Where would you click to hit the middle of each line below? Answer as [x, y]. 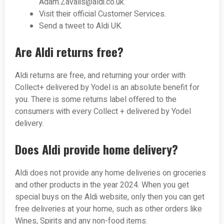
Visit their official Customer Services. [102, 14]
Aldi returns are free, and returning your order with [100, 76]
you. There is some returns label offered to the [96, 100]
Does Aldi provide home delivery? [96, 149]
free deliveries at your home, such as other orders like [108, 209]
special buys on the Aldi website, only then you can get [110, 197]
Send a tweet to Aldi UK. [81, 26]
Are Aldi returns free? [69, 52]
